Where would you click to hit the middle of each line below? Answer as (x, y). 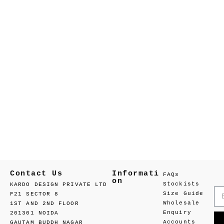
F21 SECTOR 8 (34, 194)
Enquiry (177, 213)
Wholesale (181, 203)
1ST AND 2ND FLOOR (44, 204)
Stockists (181, 184)
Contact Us (36, 174)
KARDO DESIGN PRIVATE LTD (59, 185)
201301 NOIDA (34, 213)
